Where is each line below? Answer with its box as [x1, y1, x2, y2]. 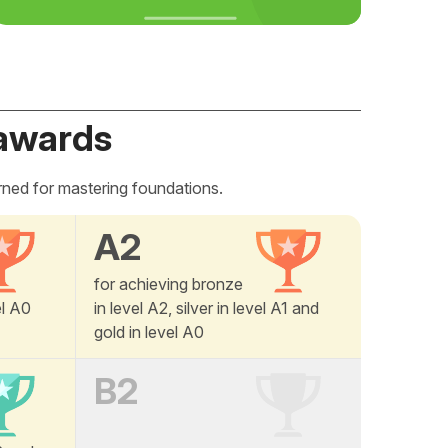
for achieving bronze [94, 274, 243, 294]
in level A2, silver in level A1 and [94, 298, 319, 318]
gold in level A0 [94, 322, 204, 342]
